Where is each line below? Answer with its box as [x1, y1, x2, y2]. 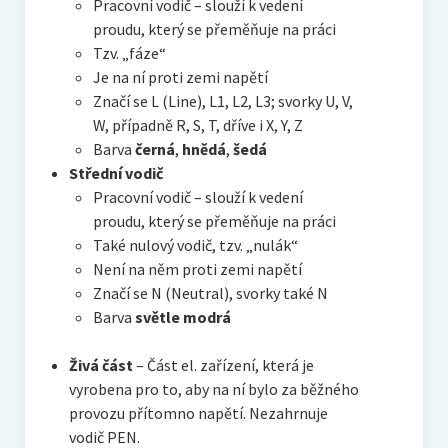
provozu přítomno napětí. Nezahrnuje [68, 403, 328, 424]
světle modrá [134, 307, 231, 328]
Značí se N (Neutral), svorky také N [92, 283, 328, 304]
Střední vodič [68, 163, 163, 184]
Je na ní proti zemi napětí [92, 67, 268, 88]
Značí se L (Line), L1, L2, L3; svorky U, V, [92, 91, 353, 112]
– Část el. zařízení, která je [132, 355, 314, 376]
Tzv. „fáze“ [92, 43, 166, 64]
